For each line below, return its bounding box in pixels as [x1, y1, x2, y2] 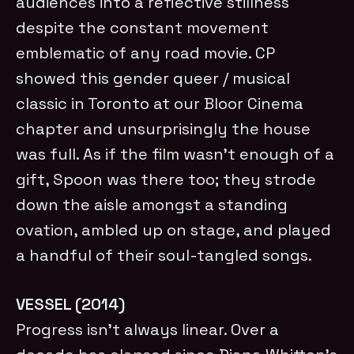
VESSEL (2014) [16, 293, 126, 314]
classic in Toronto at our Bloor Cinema [16, 92, 304, 114]
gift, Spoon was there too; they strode [16, 168, 317, 190]
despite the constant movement [16, 17, 269, 38]
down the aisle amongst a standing [16, 194, 288, 215]
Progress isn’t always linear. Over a [16, 318, 280, 340]
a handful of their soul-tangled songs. [16, 244, 317, 265]
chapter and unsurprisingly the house [16, 118, 311, 139]
